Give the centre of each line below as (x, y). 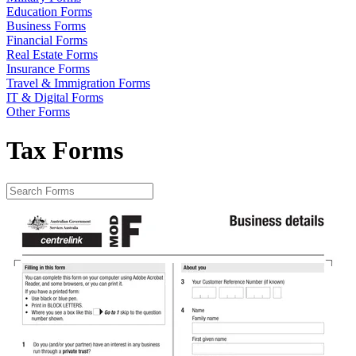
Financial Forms (47, 40)
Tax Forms (65, 151)
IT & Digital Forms (55, 97)
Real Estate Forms (52, 54)
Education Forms (49, 12)
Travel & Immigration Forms (78, 83)
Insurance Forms (48, 69)
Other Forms (38, 112)
